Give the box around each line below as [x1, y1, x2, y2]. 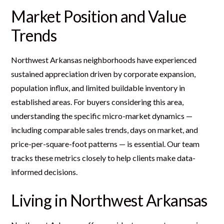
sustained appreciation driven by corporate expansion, [11, 68, 196, 78]
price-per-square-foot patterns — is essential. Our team [11, 138, 200, 148]
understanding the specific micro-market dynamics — [11, 110, 193, 120]
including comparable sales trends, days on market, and [11, 124, 198, 134]
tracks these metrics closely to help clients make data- [11, 152, 196, 162]
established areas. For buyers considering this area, [11, 96, 184, 106]
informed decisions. [11, 166, 78, 176]
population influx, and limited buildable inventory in [11, 82, 185, 92]
